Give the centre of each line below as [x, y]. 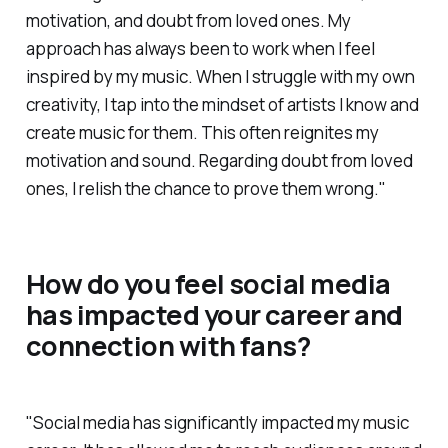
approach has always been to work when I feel [200, 48]
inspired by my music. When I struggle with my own [220, 76]
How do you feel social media [208, 284]
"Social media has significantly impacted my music [217, 423]
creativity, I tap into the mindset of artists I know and [222, 104]
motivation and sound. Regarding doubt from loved [219, 160]
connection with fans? [168, 346]
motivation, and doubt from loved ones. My [188, 20]
